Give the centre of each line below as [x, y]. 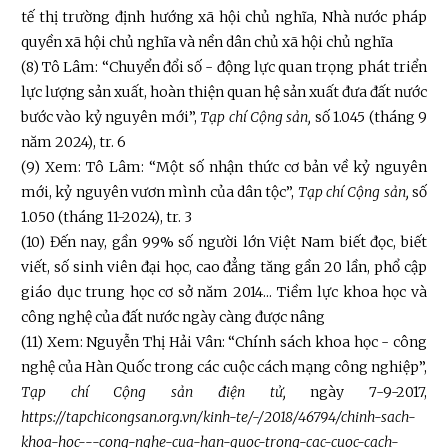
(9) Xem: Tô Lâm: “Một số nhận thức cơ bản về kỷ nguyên [224, 167]
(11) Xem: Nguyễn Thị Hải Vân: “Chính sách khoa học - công [224, 342]
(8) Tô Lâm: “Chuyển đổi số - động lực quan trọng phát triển [224, 67]
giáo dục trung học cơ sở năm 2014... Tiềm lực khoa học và [224, 292]
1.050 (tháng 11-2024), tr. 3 [106, 217]
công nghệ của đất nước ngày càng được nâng [173, 317]
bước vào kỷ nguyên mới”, [111, 117]
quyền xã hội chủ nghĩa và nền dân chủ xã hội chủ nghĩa [207, 42]
